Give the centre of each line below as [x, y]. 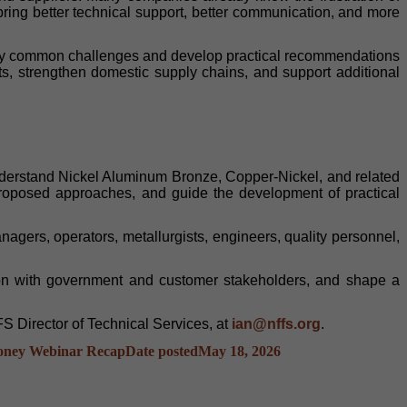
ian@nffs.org [276, 323]
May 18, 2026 [239, 351]
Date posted [162, 351]
